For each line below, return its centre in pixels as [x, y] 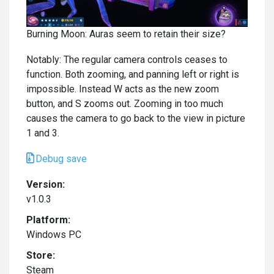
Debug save [61, 158]
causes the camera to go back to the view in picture [136, 118]
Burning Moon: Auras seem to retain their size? [126, 34]
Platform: [48, 220]
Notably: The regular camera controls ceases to [127, 59]
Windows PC [54, 234]
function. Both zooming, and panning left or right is [133, 74]
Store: [41, 255]
